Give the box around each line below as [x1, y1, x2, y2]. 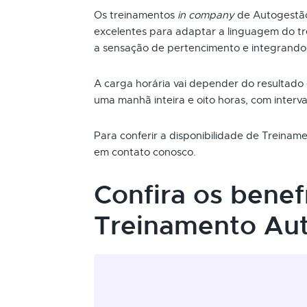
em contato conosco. [94, 146, 196, 158]
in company [177, 9, 234, 21]
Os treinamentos [94, 9, 177, 21]
